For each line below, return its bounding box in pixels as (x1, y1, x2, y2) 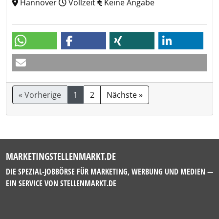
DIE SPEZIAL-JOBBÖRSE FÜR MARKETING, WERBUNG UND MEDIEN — (6, 166, 213, 177)
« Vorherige (19, 89, 61, 100)
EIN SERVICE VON (6, 178, 60, 189)
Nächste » (107, 89, 143, 100)
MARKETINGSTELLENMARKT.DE (6, 150, 116, 163)
